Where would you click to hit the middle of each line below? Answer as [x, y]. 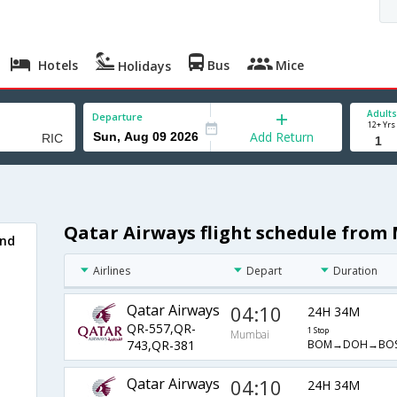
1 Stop [318, 330]
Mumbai [250, 335]
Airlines [111, 271]
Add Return [282, 137]
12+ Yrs [381, 125]
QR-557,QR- [161, 329]
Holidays [143, 66]
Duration [356, 271]
